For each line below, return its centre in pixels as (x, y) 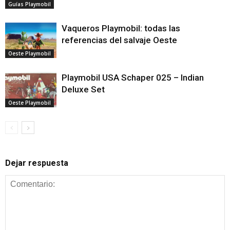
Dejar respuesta (37, 163)
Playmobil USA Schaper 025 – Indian (133, 78)
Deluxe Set (83, 90)
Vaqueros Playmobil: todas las (121, 28)
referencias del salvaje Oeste (119, 40)
